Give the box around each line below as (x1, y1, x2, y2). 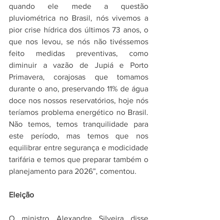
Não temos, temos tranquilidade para (9, 120, 148, 129)
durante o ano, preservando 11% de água (9, 84, 148, 93)
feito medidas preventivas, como (9, 49, 148, 58)
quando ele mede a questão (9, 2, 148, 11)
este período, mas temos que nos (9, 132, 148, 140)
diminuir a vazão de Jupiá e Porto (9, 61, 148, 70)
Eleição (9, 191, 34, 199)
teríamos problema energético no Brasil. (9, 108, 148, 117)
